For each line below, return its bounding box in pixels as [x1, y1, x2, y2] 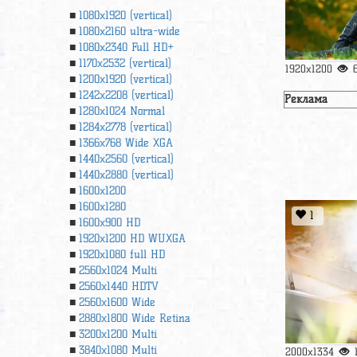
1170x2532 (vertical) [79, 57, 171, 70]
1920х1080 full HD [79, 248, 165, 261]
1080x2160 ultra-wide [79, 25, 180, 38]
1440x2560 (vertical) [79, 152, 174, 166]
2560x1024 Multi [79, 264, 157, 277]
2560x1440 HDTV [79, 280, 159, 293]
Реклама [284, 92, 328, 106]
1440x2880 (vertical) [79, 168, 174, 182]
